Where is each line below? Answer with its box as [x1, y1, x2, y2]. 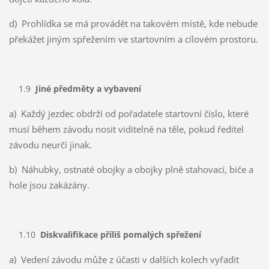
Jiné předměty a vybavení [35, 82, 141, 94]
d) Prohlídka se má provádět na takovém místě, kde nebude [8, 17, 258, 29]
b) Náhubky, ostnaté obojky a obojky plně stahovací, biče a [8, 163, 253, 175]
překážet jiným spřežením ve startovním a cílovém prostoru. [8, 32, 258, 45]
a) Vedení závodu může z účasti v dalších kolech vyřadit [8, 253, 239, 265]
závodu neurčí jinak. [8, 138, 92, 151]
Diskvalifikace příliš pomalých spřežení [40, 228, 201, 240]
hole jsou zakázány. [8, 178, 89, 191]
